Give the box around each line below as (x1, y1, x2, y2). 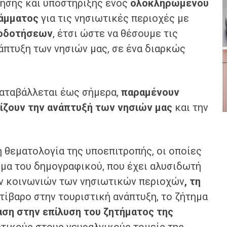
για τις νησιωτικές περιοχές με (39, 12, 189, 24)
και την (172, 101, 208, 113)
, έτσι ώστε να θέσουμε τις (53, 27, 178, 40)
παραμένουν (121, 86, 179, 98)
